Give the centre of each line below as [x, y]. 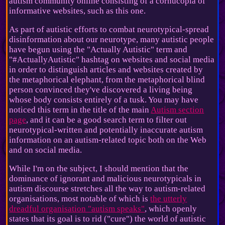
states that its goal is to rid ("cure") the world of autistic [108, 219]
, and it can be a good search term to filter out [107, 120]
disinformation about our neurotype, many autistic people [112, 40]
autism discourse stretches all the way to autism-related [107, 189]
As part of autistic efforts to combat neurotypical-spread [109, 30]
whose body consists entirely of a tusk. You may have [104, 100]
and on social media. [46, 150]
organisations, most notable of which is [80, 199]
